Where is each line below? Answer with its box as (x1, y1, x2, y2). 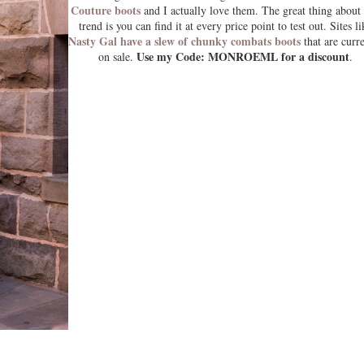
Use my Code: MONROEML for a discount (136, 47, 349, 65)
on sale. (97, 48, 136, 64)
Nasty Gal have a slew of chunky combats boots (67, 32, 301, 50)
